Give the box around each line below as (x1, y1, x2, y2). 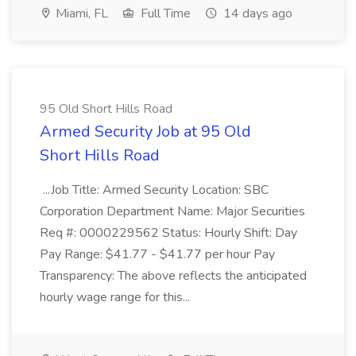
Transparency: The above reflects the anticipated (40, 267, 307, 284)
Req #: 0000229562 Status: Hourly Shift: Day (40, 224, 297, 242)
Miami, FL (52, 5, 108, 22)
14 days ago (220, 5, 292, 22)
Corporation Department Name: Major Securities (40, 203, 305, 220)
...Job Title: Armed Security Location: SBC (40, 181, 269, 199)
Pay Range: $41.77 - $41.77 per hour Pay (40, 246, 275, 263)
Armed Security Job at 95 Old (40, 121, 251, 142)
